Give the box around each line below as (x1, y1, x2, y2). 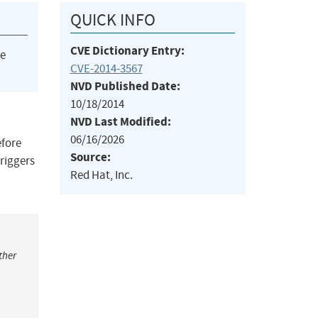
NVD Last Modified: (70, 114, 171, 131)
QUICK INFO (70, 9, 155, 31)
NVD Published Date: (70, 78, 180, 95)
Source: (70, 149, 111, 166)
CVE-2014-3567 (70, 61, 143, 77)
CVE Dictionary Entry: (70, 43, 185, 60)
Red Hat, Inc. (70, 168, 133, 183)
